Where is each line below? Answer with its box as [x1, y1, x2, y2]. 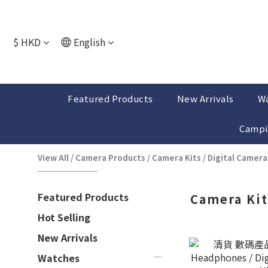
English [74, 35, 105, 49]
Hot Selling [38, 210, 90, 224]
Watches [38, 251, 80, 265]
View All [38, 152, 69, 163]
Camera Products [75, 152, 145, 163]
